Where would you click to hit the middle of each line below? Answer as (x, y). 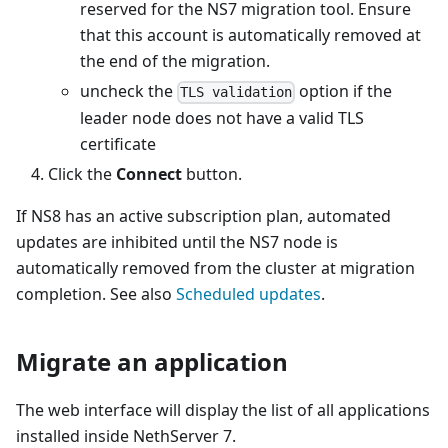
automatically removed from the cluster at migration (215, 267)
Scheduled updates (248, 293)
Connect (149, 173)
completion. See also (96, 293)
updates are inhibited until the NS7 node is (177, 241)
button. (212, 173)
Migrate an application (152, 361)
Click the (82, 173)
